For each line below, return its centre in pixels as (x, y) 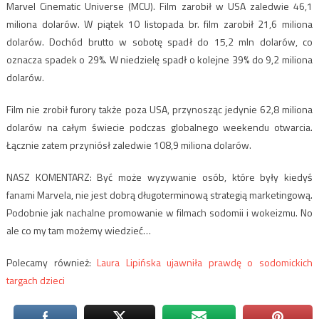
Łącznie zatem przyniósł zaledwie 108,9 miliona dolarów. (129, 145)
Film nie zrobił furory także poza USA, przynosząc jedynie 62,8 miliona (159, 109)
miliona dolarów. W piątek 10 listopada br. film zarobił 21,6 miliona (159, 23)
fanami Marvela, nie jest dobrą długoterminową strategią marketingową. (159, 194)
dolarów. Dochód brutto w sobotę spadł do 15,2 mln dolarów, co (159, 41)
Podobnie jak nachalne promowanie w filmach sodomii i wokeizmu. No (159, 212)
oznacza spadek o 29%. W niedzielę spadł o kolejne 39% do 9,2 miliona (159, 59)
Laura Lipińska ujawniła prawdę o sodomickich (205, 262)
